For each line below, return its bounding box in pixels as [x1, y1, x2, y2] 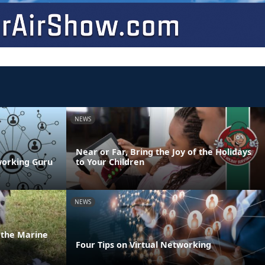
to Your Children [76, 156, 144, 167]
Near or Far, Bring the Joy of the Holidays [76, 146, 251, 157]
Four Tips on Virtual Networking [76, 238, 211, 250]
